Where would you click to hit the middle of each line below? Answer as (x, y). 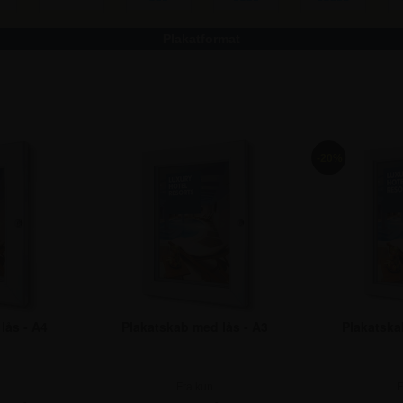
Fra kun (195, 387)
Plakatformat (201, 39)
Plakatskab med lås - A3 (195, 327)
